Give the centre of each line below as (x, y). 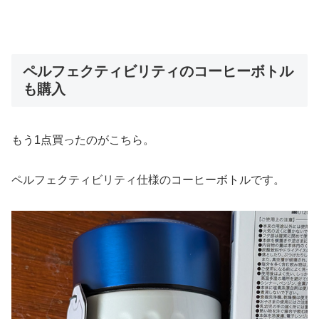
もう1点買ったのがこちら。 (83, 140)
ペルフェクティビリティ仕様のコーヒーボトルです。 (148, 180)
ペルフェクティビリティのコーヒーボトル (158, 72)
